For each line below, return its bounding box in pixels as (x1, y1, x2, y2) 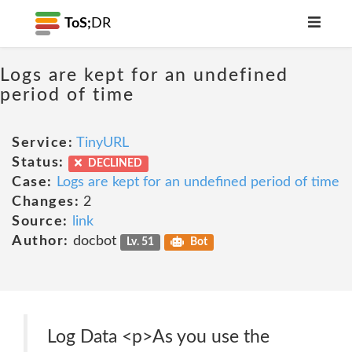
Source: (12, 214, 68, 229)
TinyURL (76, 136, 129, 150)
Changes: (12, 195, 79, 209)
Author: (12, 234, 69, 248)
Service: (12, 136, 73, 150)
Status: (12, 156, 64, 170)
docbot (68, 234, 120, 248)
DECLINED (85, 158, 142, 169)
